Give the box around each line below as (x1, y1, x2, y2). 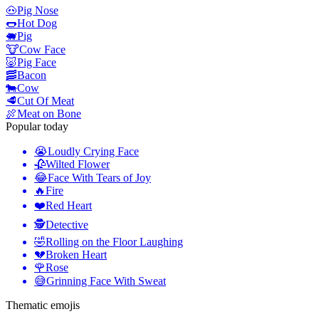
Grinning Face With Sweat (46, 275, 166, 288)
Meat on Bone (17, 108, 81, 120)
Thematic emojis (6, 299, 80, 312)
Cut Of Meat (17, 95, 74, 108)
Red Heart (46, 199, 92, 212)
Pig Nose (17, 4, 58, 17)
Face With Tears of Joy (48, 172, 151, 184)
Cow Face (19, 43, 66, 56)
